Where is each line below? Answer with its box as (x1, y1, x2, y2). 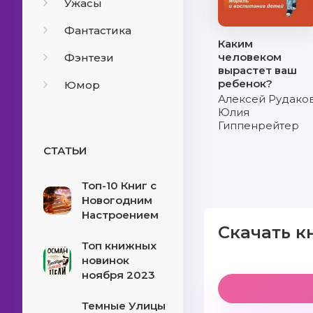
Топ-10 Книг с (82, 179, 156, 192)
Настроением (82, 208, 159, 221)
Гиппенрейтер (218, 119, 300, 132)
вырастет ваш (218, 64, 298, 77)
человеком (218, 50, 282, 64)
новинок (82, 254, 129, 267)
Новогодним (82, 194, 152, 207)
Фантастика (64, 24, 131, 37)
